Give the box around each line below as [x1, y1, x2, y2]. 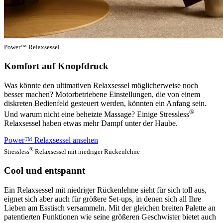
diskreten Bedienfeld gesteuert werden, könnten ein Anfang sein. [4, 99, 207, 108]
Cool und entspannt [4, 165, 85, 176]
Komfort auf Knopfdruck [4, 61, 109, 72]
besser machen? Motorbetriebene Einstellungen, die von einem [4, 90, 200, 99]
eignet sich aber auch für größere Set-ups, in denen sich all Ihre [4, 194, 201, 203]
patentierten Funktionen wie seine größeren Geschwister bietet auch [4, 212, 216, 221]
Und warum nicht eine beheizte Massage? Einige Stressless [4, 110, 189, 119]
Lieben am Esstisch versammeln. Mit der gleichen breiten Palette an [4, 203, 216, 212]
